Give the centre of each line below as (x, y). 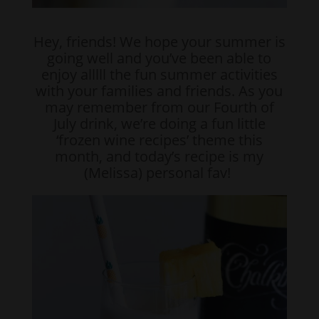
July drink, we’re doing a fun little (159, 123)
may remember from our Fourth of (159, 107)
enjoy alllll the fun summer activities (159, 74)
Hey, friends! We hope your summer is (159, 41)
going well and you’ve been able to (159, 58)
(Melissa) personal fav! (159, 172)
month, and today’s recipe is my (159, 156)
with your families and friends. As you (159, 90)
